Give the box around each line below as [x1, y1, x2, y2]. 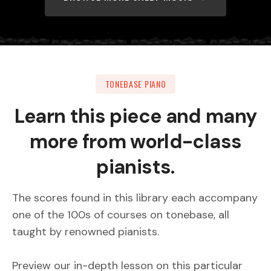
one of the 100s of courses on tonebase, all [12, 207, 229, 223]
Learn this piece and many [14, 103, 257, 129]
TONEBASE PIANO [105, 77, 166, 91]
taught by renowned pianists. [12, 224, 159, 240]
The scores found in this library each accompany [12, 191, 258, 206]
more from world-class [29, 129, 242, 155]
